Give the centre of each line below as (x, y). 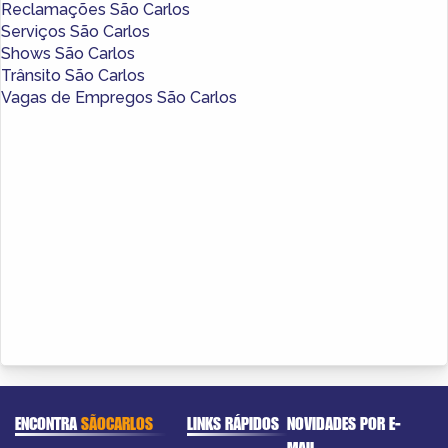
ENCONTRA (48, 423)
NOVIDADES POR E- (344, 423)
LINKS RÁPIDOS (232, 423)
